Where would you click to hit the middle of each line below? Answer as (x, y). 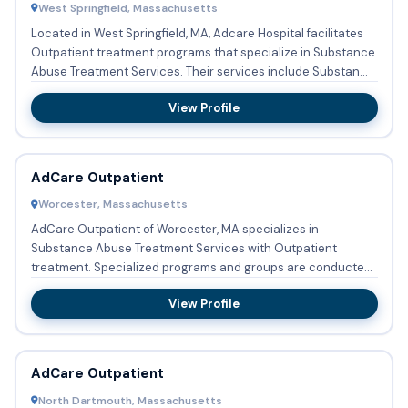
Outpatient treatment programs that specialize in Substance (203, 52)
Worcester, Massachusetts (112, 204)
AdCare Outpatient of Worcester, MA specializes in (174, 229)
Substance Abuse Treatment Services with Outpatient (184, 249)
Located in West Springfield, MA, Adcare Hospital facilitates (197, 33)
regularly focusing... (86, 287)
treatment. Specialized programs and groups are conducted (62, 268)
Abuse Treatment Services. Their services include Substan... (276, 71)
